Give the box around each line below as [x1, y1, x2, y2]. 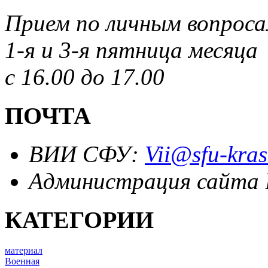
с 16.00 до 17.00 [5, 63, 165, 90]
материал [5, 245, 42, 255]
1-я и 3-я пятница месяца [5, 36, 258, 63]
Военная [5, 255, 39, 266]
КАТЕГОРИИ [5, 206, 154, 234]
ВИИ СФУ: [29, 141, 145, 167]
